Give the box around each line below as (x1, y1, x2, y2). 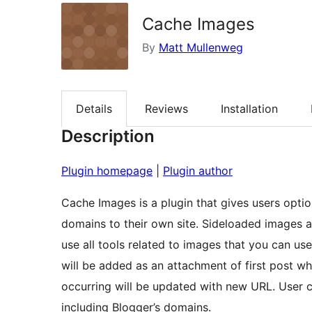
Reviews (145, 102, 188, 116)
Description (61, 126, 155, 147)
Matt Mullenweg (159, 40, 243, 54)
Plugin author (163, 164, 233, 178)
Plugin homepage (61, 164, 153, 178)
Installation (221, 102, 278, 116)
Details (76, 102, 112, 116)
